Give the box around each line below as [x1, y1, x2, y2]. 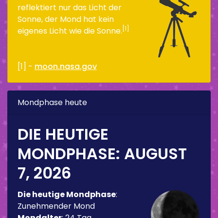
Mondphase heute [18, 96, 87, 108]
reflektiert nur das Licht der [18, 1, 122, 13]
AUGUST [124, 142, 187, 164]
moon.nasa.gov [35, 60, 97, 72]
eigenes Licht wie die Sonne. [18, 25, 122, 36]
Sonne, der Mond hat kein [18, 13, 114, 25]
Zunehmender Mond [18, 200, 95, 212]
